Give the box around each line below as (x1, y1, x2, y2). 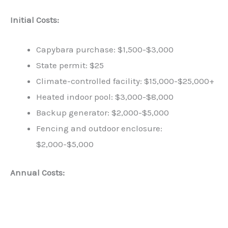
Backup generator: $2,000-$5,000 (36, 107, 169, 118)
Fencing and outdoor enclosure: (36, 123, 162, 133)
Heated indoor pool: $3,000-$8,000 (36, 91, 174, 102)
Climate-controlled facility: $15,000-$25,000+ (36, 75, 214, 86)
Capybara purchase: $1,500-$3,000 (36, 44, 174, 54)
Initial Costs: (10, 14, 59, 25)
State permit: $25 (36, 60, 104, 70)
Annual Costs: (10, 167, 65, 178)
